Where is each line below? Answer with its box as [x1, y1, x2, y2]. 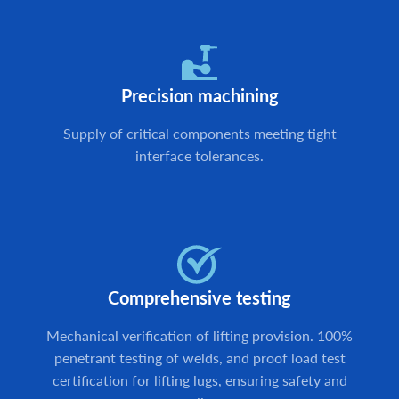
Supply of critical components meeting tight [62, 123, 337, 144]
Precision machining [120, 83, 279, 109]
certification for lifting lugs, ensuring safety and [52, 370, 347, 391]
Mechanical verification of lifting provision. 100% [46, 325, 353, 346]
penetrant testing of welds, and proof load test [53, 347, 346, 369]
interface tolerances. [135, 145, 264, 167]
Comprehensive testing [108, 285, 291, 311]
